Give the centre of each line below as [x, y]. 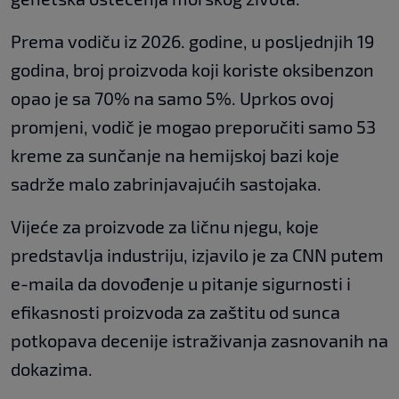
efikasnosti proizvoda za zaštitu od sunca [175, 311]
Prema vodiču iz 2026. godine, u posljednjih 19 [192, 41]
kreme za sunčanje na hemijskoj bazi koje [175, 155]
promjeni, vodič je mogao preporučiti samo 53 [193, 126]
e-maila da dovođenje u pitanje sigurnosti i [181, 283]
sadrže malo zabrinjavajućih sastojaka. [166, 183]
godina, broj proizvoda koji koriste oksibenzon [192, 69]
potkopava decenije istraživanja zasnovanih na [199, 340]
